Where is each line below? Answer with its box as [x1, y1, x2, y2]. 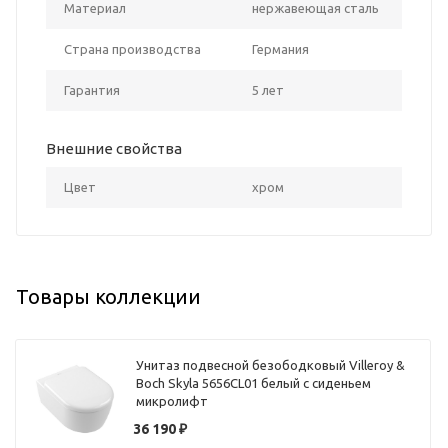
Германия [252, 41, 309, 56]
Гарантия [64, 82, 120, 97]
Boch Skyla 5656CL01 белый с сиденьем [136, 376, 372, 391]
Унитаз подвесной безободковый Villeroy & [136, 358, 406, 373]
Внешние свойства [46, 139, 182, 157]
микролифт [136, 394, 209, 409]
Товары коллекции [16, 284, 201, 308]
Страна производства [64, 41, 201, 56]
